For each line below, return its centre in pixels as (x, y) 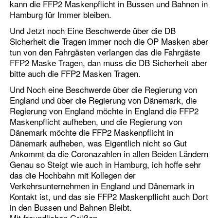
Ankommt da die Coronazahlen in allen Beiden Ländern (109, 154)
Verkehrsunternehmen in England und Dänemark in (102, 186)
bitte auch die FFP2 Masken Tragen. (75, 73)
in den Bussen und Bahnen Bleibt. (71, 207)
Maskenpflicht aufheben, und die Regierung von (96, 122)
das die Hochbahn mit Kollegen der (73, 175)
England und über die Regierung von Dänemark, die (103, 100)
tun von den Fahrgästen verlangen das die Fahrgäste (105, 52)
